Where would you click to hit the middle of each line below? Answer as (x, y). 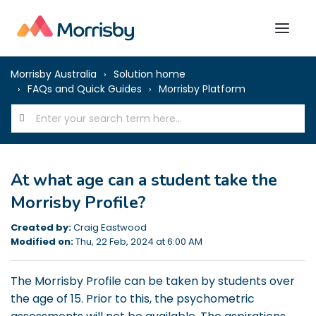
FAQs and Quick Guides (85, 89)
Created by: (41, 227)
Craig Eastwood (109, 227)
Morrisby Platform (202, 89)
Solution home (150, 74)
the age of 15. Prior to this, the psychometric (133, 299)
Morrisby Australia (54, 74)
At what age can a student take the (144, 180)
